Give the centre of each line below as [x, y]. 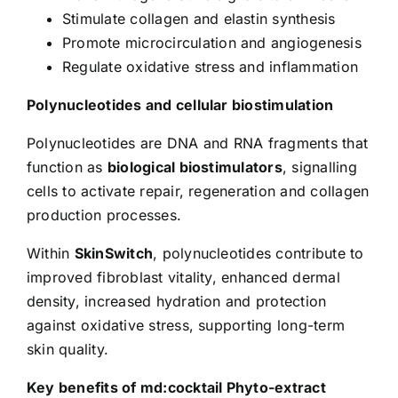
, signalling [319, 167]
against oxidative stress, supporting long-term [186, 325]
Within [51, 253]
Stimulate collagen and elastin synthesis [199, 18]
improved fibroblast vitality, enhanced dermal [183, 277]
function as [67, 167]
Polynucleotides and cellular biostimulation [180, 104]
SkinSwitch [114, 253]
